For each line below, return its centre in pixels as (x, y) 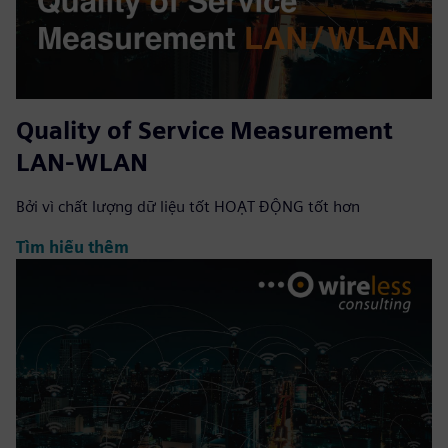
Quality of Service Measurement (204, 131)
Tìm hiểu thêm (72, 247)
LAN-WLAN (82, 163)
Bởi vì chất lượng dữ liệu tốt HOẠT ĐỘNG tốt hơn (188, 207)
